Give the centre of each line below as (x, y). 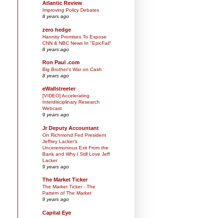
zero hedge (57, 29)
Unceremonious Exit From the (75, 147)
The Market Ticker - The (69, 187)
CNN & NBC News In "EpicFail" (77, 43)
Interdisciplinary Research (71, 102)
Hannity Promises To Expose (74, 36)
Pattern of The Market (67, 193)
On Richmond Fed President (74, 135)
